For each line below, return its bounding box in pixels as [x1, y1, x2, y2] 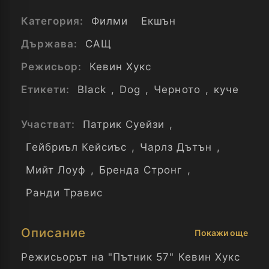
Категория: [21, 15, 87, 27]
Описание [21, 225, 86, 240]
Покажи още [195, 227, 248, 238]
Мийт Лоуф [26, 164, 86, 176]
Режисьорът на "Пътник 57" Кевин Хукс [21, 251, 240, 263]
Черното [154, 83, 201, 95]
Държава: [21, 38, 81, 50]
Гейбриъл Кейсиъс [26, 141, 127, 153]
